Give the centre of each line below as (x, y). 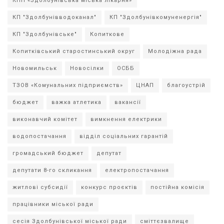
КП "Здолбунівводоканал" (54, 17)
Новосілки (87, 68)
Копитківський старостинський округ (74, 51)
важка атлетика (76, 102)
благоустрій (186, 85)
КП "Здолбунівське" (45, 34)
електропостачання (137, 170)
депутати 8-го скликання (52, 170)
